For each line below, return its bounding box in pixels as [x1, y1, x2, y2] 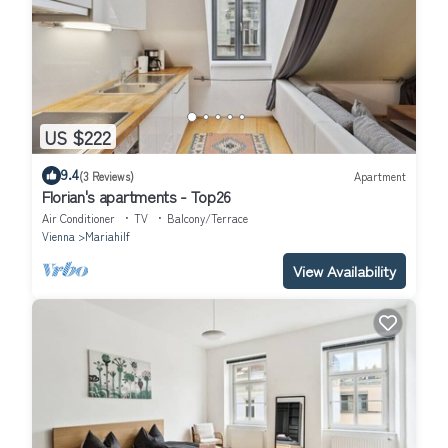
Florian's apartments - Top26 [42, 184, 232, 209]
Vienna [42, 228, 75, 245]
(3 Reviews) [79, 167, 134, 184]
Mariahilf [85, 228, 130, 245]
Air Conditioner [42, 210, 115, 227]
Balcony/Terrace [167, 210, 248, 227]
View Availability [293, 260, 396, 282]
